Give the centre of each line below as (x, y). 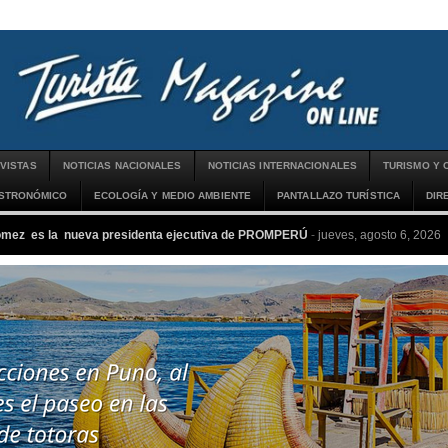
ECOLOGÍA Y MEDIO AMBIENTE (172, 195)
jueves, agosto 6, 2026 (379, 235)
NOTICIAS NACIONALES (122, 165)
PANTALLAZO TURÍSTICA (339, 195)
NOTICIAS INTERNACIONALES (282, 165)
